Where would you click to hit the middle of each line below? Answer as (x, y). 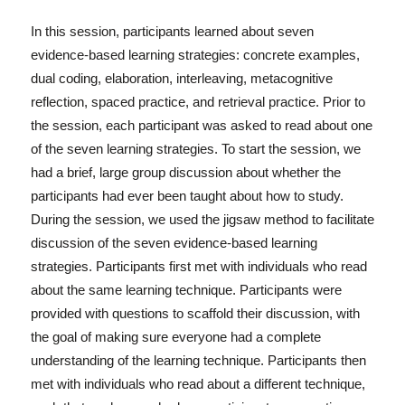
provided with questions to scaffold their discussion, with (195, 314)
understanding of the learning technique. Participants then (198, 361)
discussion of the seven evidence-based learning (174, 244)
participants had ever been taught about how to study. (187, 197)
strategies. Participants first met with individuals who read (198, 267)
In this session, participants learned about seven (172, 32)
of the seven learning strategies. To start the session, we (195, 150)
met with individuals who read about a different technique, (198, 385)
